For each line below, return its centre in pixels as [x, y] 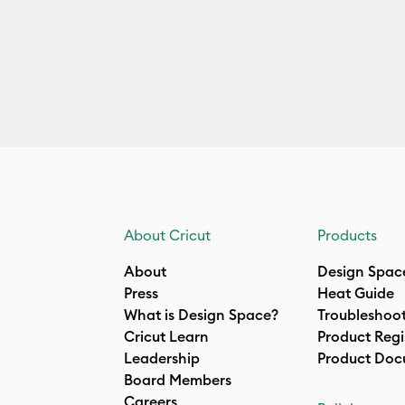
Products [347, 235]
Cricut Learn [166, 336]
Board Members [178, 380]
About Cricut [167, 235]
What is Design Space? [201, 315]
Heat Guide [356, 293]
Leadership [162, 358]
